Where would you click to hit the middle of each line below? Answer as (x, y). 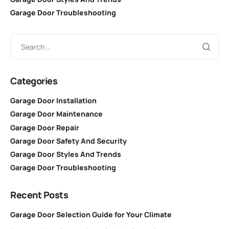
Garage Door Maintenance (56, 114)
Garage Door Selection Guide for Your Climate (91, 215)
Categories (34, 81)
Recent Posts (39, 195)
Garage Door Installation (53, 101)
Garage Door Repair (45, 127)
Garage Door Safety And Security (68, 141)
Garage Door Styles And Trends (66, 154)
